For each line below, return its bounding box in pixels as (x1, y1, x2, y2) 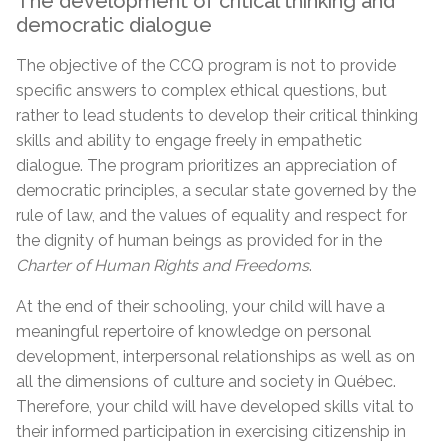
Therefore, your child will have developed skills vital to (16, 396, 414, 416)
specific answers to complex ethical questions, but (16, 80, 387, 100)
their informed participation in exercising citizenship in (16, 421, 406, 441)
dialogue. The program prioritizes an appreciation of (16, 155, 397, 175)
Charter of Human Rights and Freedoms (16, 255, 309, 275)
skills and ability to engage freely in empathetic (16, 130, 362, 150)
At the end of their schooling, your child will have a (16, 296, 385, 316)
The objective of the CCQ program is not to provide (16, 55, 396, 75)
